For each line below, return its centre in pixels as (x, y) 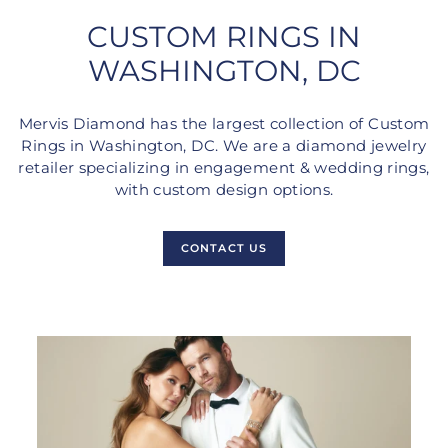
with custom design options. (224, 189)
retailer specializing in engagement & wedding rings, (224, 167)
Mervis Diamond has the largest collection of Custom (224, 123)
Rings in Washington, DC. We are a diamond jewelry (224, 145)
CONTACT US (224, 247)
